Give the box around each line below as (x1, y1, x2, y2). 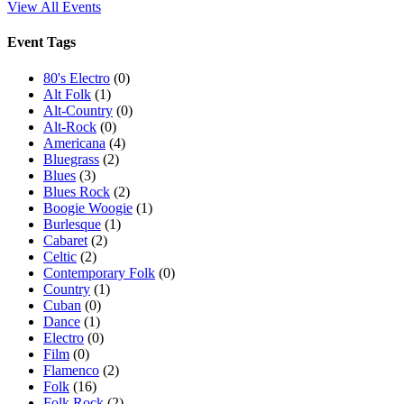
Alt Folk (43, 86, 91, 102)
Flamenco (43, 362, 99, 378)
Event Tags (7, 34, 76, 50)
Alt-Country (43, 102, 113, 118)
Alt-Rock (43, 118, 96, 134)
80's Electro (43, 69, 110, 86)
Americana (43, 134, 106, 151)
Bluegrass (43, 151, 99, 167)
